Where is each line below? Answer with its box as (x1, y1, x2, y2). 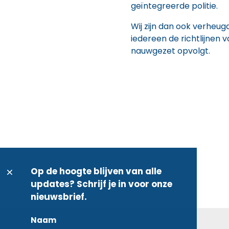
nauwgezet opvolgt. (131, 45, 210, 57)
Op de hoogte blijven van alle (31, 165, 162, 177)
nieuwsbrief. (31, 191, 87, 203)
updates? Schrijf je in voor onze (31, 178, 172, 190)
